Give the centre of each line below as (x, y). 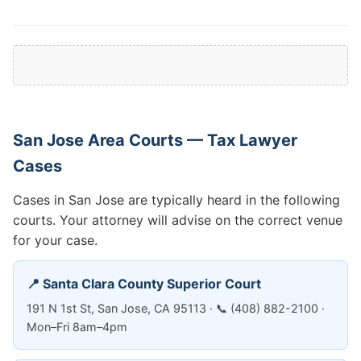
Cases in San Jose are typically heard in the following (176, 200)
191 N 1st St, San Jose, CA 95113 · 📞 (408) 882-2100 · (176, 308)
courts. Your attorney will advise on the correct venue (178, 220)
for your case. (55, 240)
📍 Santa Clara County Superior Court (144, 284)
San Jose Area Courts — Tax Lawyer (155, 140)
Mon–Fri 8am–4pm (77, 327)
